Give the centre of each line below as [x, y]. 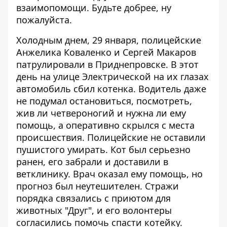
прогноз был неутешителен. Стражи [98, 186]
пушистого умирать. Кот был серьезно [103, 149]
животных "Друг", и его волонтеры [94, 210]
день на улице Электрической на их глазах [112, 77]
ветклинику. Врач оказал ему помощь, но [109, 174]
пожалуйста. [44, 20]
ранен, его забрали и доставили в [92, 162]
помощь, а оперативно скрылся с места [105, 125]
